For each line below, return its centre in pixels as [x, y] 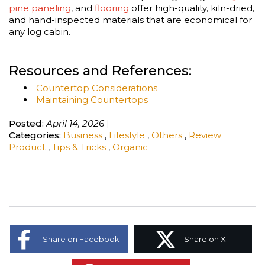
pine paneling [40, 8]
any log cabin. [40, 31]
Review [205, 135]
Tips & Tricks [80, 147]
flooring [112, 8]
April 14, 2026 [75, 123]
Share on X [205, 239]
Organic [130, 147]
